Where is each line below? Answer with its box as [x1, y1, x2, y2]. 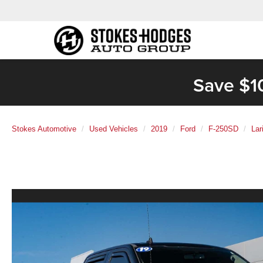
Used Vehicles [89, 124, 138, 133]
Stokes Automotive [12, 124, 76, 133]
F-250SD [208, 124, 238, 133]
